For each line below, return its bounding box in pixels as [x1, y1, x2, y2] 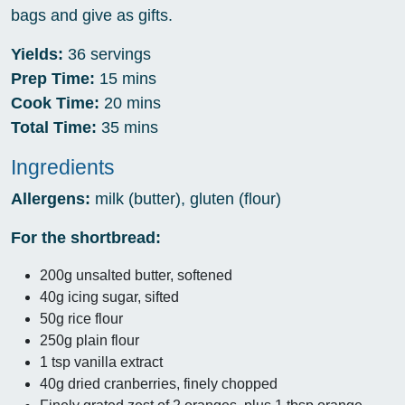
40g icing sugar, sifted [40, 289, 179, 305]
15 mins [95, 70, 156, 88]
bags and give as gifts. [11, 6, 173, 24]
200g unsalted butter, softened [40, 268, 232, 283]
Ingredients [11, 155, 115, 179]
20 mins [99, 94, 161, 112]
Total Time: [11, 118, 97, 137]
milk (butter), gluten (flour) [90, 190, 281, 208]
